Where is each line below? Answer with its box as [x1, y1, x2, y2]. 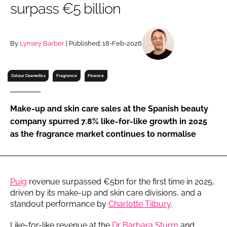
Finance [88, 72, 104, 78]
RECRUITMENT [130, 6, 178, 14]
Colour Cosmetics [11, 72, 46, 78]
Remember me [22, 85, 79, 95]
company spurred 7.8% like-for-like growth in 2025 [10, 116, 207, 126]
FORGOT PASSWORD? [15, 143, 84, 152]
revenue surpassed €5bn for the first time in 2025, [27, 176, 214, 186]
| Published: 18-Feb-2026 [64, 39, 142, 47]
